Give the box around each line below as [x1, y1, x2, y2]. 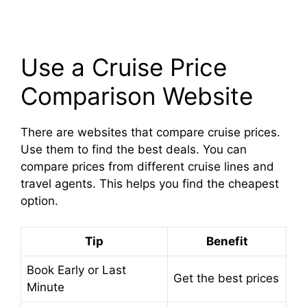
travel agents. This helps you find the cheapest [21, 176, 279, 191]
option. [21, 193, 58, 208]
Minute [27, 280, 64, 295]
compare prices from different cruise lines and [21, 159, 274, 173]
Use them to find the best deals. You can [21, 142, 247, 156]
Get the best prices [173, 271, 279, 286]
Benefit [206, 234, 248, 249]
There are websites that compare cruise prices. [21, 125, 280, 139]
